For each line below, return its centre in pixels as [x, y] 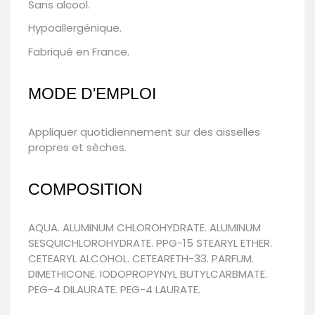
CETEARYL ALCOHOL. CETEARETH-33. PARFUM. [141, 258]
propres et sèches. [77, 147]
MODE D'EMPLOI [92, 94]
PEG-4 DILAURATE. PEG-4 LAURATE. [114, 289]
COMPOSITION [85, 189]
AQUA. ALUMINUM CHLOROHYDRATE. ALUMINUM [144, 227]
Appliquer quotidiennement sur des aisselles [144, 131]
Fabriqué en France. [79, 51]
